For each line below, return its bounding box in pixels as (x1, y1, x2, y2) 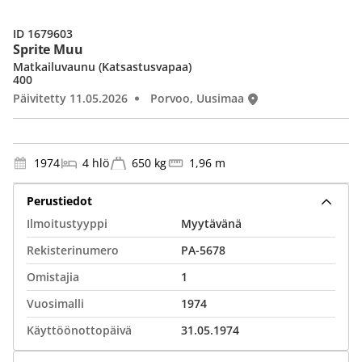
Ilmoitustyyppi (27, 216, 107, 231)
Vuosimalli (27, 296, 84, 311)
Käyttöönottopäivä (27, 322, 132, 338)
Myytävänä (181, 216, 242, 231)
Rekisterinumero (27, 242, 119, 258)
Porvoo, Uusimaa (150, 90, 244, 106)
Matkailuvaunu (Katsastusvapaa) (13, 59, 192, 74)
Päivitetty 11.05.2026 (13, 90, 128, 106)
